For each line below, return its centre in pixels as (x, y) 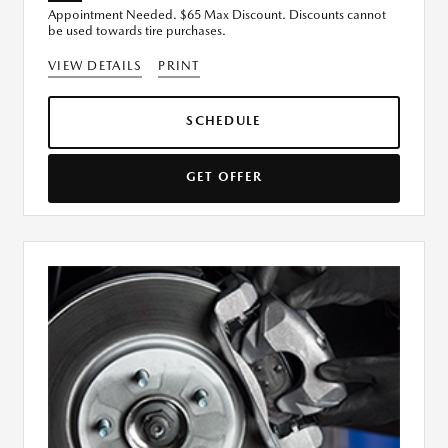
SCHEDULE (224, 121)
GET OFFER (224, 177)
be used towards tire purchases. (137, 31)
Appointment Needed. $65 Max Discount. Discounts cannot (217, 15)
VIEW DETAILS (95, 66)
